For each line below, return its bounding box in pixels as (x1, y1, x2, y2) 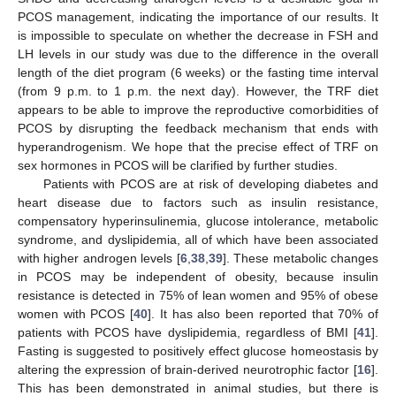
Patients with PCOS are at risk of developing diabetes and (42, 177, 378, 192)
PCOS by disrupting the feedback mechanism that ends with (18, 121, 378, 136)
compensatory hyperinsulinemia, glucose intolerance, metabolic (18, 214, 378, 229)
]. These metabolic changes (222, 251, 379, 266)
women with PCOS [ (18, 307, 134, 322)
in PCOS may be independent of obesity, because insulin (18, 270, 378, 285)
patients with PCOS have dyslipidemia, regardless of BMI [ (18, 325, 357, 340)
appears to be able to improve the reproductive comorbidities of (18, 103, 378, 118)
